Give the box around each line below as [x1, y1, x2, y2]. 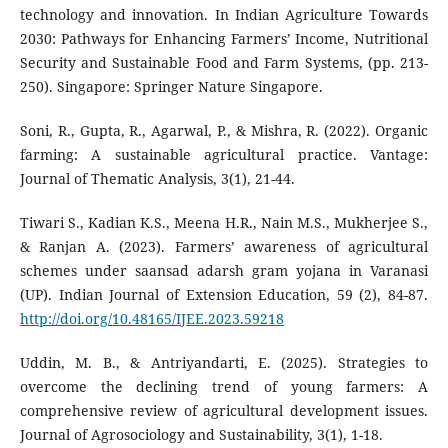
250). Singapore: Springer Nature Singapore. [19, 77, 323, 97]
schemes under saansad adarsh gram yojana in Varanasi [19, 261, 429, 281]
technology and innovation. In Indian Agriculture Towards [19, 5, 429, 25]
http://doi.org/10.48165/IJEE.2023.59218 [19, 309, 284, 329]
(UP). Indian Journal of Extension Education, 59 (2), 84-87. [19, 285, 429, 305]
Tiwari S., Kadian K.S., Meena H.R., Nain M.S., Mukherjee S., [19, 213, 429, 233]
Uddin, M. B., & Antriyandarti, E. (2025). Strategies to [19, 353, 429, 373]
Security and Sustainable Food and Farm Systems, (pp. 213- [19, 53, 429, 73]
